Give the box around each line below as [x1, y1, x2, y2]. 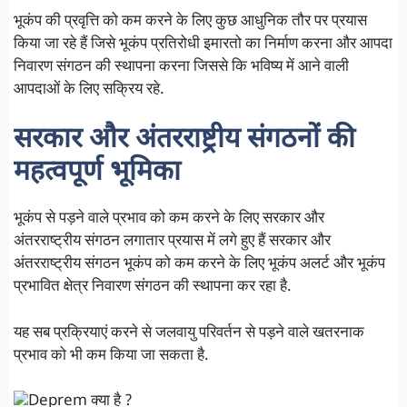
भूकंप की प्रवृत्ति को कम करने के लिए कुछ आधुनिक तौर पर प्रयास [14, 11, 367, 32]
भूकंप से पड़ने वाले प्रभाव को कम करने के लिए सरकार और [14, 209, 324, 230]
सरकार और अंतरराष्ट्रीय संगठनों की [14, 123, 355, 159]
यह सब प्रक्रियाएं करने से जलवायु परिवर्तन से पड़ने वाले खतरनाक [14, 323, 364, 343]
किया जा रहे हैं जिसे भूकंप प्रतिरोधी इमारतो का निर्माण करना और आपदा [14, 34, 392, 55]
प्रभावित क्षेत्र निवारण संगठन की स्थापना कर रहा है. [14, 277, 292, 298]
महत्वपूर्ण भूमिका [14, 155, 181, 192]
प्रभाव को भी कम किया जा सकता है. [14, 345, 209, 366]
